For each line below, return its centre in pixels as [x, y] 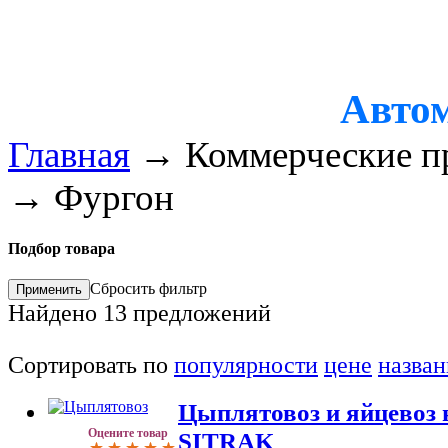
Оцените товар [128, 433]
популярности [246, 365]
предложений [199, 313]
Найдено [55, 313]
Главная [69, 154]
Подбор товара [61, 249]
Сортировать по [91, 365]
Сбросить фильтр [148, 289]
